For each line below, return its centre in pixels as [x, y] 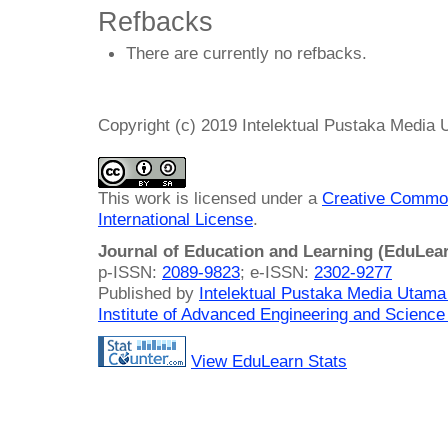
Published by [148, 292]
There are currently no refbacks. [246, 53]
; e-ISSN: [277, 271]
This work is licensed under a [210, 197]
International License [175, 218]
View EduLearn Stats [269, 361]
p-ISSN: [130, 271]
